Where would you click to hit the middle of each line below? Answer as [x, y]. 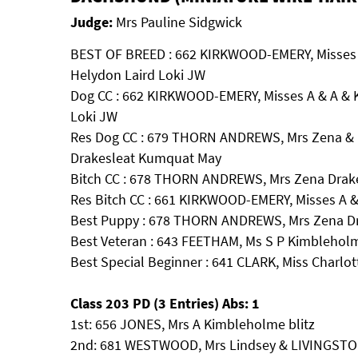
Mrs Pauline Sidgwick [177, 22]
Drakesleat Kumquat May [146, 158]
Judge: [91, 22]
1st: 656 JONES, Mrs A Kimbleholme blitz [193, 324]
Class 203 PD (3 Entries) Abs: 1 [165, 303]
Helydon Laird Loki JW [138, 75]
